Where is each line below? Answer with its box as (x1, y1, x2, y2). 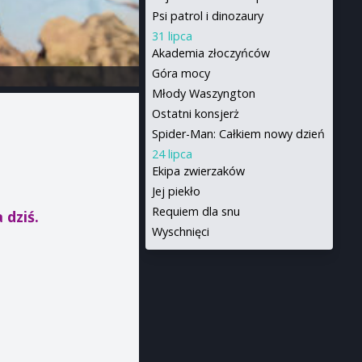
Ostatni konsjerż (151, 106, 239, 121)
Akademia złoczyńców (151, 45, 270, 61)
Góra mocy (151, 65, 210, 81)
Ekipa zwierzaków (151, 163, 245, 179)
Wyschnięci (151, 224, 209, 239)
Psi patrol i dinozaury (151, 8, 263, 23)
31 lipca (151, 28, 192, 44)
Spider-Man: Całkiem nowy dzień (151, 126, 325, 141)
